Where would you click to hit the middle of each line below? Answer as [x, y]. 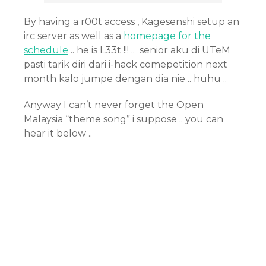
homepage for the [167, 36]
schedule [46, 50]
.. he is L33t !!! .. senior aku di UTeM [149, 50]
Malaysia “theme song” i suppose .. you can [123, 119]
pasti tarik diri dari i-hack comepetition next [126, 64]
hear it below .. [58, 133]
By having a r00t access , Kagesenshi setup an [132, 22]
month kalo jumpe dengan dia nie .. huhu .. [125, 79]
